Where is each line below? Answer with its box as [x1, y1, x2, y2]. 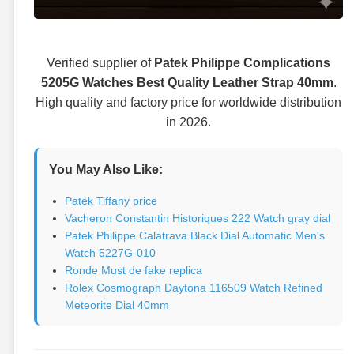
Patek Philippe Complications [154, 55, 331, 70]
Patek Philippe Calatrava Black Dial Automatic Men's [65, 228, 325, 242]
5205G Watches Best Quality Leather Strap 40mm [40, 75, 333, 89]
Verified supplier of [47, 55, 155, 70]
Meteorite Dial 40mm [65, 298, 169, 311]
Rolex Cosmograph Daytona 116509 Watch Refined [65, 281, 322, 294]
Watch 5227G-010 [65, 246, 156, 259]
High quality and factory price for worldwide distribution [36, 95, 342, 109]
